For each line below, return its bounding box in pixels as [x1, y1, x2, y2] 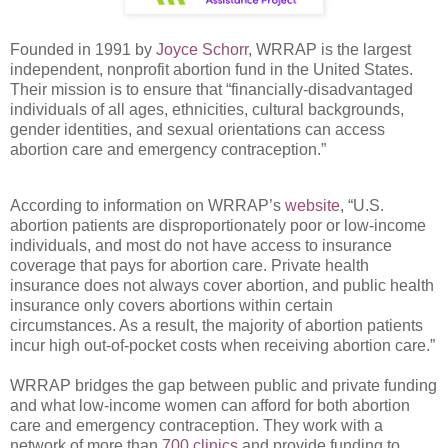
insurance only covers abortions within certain [10, 296, 333, 314]
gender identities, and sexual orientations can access [10, 120, 385, 138]
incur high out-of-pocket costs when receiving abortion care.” [10, 336, 435, 354]
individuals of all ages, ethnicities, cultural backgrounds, [10, 100, 404, 118]
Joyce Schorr [156, 40, 248, 58]
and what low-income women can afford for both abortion [10, 396, 410, 414]
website [285, 196, 340, 214]
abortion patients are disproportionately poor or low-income [10, 216, 426, 234]
